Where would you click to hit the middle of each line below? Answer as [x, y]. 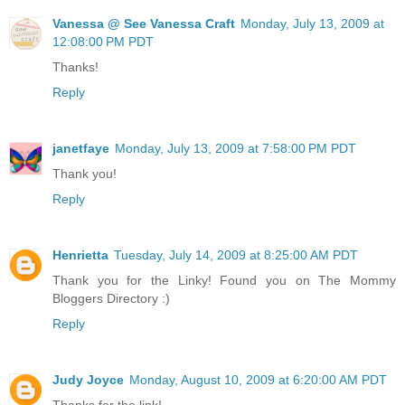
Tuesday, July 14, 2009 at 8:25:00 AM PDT [236, 254]
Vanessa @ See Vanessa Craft [144, 23]
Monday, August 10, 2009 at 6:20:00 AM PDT [258, 379]
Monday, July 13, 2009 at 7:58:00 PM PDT [235, 148]
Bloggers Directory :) [111, 298]
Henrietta [80, 254]
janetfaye [81, 148]
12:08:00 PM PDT [103, 41]
